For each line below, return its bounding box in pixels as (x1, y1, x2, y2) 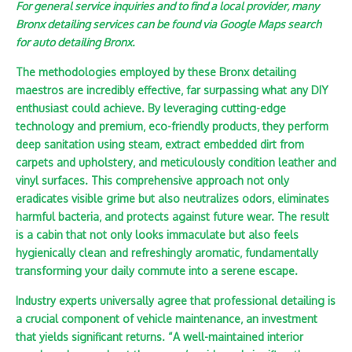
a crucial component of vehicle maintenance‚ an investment (16, 312, 317, 325)
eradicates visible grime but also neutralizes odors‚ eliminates (16, 192, 329, 205)
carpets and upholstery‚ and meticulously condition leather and (16, 156, 336, 169)
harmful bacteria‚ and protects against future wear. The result (16, 210, 329, 223)
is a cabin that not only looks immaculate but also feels (16, 228, 299, 241)
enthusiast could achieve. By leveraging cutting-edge (16, 101, 286, 115)
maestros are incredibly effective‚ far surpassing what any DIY (16, 83, 328, 97)
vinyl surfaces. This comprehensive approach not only (16, 174, 289, 187)
